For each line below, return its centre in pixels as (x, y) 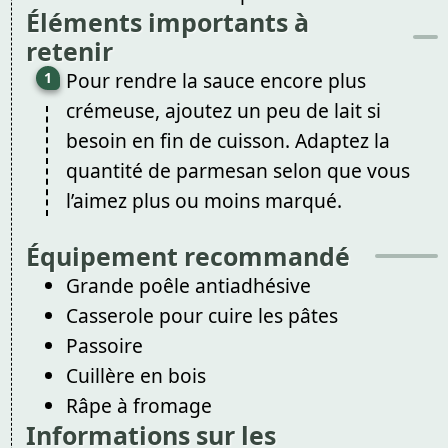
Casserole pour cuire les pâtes (201, 315)
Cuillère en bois (135, 375)
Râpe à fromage (138, 405)
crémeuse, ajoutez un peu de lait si (223, 110)
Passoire (104, 345)
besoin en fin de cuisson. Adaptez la (227, 140)
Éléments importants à (167, 21)
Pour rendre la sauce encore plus (215, 80)
